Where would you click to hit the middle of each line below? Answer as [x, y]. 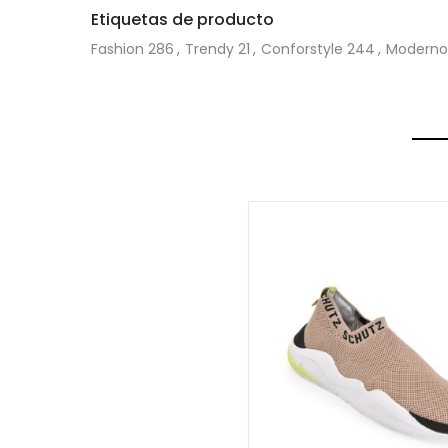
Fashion [117, 49]
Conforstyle [302, 49]
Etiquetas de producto [182, 19]
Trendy [209, 49]
